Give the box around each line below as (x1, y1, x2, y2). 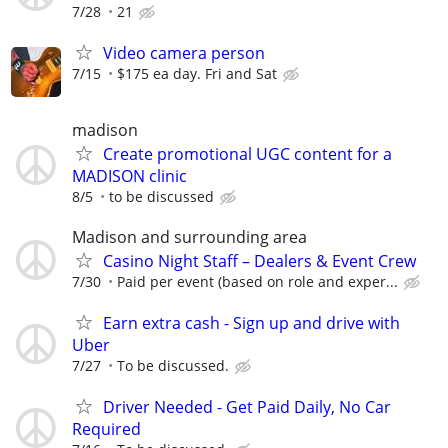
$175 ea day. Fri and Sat (117, 64, 277, 84)
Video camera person (103, 42, 265, 65)
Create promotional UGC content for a (103, 143, 392, 166)
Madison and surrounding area (72, 225, 307, 248)
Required (72, 417, 141, 440)
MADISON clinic (72, 165, 187, 188)
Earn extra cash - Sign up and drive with (103, 311, 400, 334)
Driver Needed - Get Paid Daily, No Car (103, 395, 391, 418)
